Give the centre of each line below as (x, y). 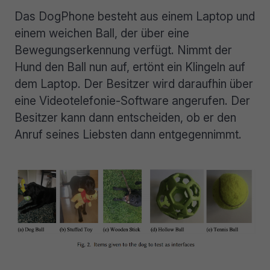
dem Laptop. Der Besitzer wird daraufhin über (134, 83)
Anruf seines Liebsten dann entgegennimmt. (128, 134)
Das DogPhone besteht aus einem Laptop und (135, 16)
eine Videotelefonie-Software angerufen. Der (132, 100)
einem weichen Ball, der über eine (102, 33)
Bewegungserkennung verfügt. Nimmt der (123, 50)
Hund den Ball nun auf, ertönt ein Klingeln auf (130, 67)
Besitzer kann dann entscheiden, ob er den (125, 117)
